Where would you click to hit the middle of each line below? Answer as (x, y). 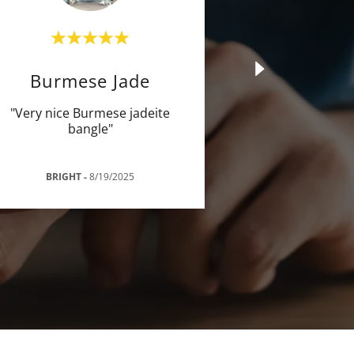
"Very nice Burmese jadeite (90, 113)
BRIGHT (64, 176)
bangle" (90, 128)
